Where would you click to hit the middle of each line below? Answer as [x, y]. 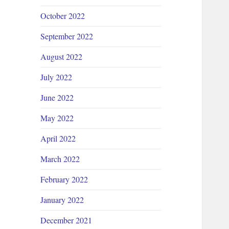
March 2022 [60, 159]
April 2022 [58, 139]
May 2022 [57, 118]
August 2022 [62, 57]
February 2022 [64, 179]
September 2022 [67, 36]
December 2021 [66, 220]
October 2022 [63, 16]
